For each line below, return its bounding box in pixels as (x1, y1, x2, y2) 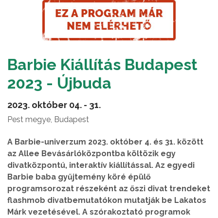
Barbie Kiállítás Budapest (7, 55, 198, 73)
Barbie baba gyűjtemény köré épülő (7, 172, 151, 182)
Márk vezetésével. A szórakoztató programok (7, 207, 190, 217)
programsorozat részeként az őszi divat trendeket (7, 184, 210, 193)
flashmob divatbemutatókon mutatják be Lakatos (7, 196, 206, 205)
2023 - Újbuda (7, 74, 111, 92)
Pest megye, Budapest (7, 115, 89, 124)
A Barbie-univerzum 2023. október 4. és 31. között (7, 137, 203, 146)
